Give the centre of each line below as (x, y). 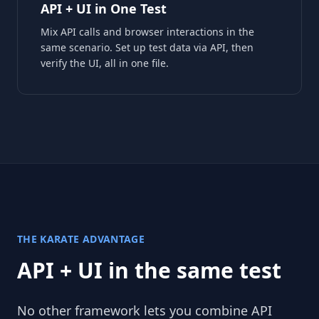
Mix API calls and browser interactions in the (147, 31)
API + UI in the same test (149, 270)
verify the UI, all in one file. (105, 63)
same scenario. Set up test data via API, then (147, 47)
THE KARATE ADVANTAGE (81, 239)
